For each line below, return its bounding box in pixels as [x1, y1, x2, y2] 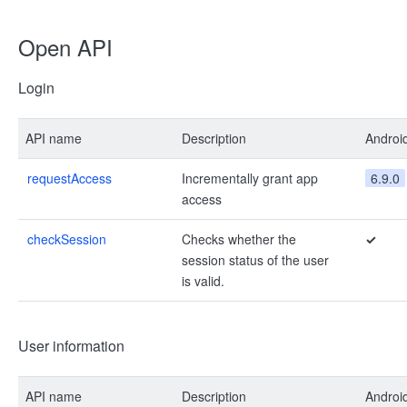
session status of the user [182, 251, 329, 269]
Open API [18, 31, 113, 63]
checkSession [27, 230, 106, 248]
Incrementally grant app [182, 169, 318, 187]
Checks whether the [182, 230, 296, 248]
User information [18, 335, 124, 356]
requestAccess [27, 169, 112, 187]
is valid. [182, 272, 224, 290]
